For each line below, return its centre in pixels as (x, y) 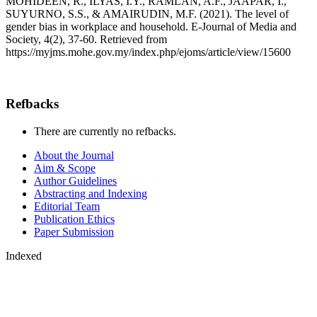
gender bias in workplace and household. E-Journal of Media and (151, 27)
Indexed (24, 255)
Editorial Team (67, 206)
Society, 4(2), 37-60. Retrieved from (86, 40)
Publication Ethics (74, 219)
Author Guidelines (75, 180)
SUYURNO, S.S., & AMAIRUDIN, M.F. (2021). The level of (147, 14)
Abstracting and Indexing (91, 193)
